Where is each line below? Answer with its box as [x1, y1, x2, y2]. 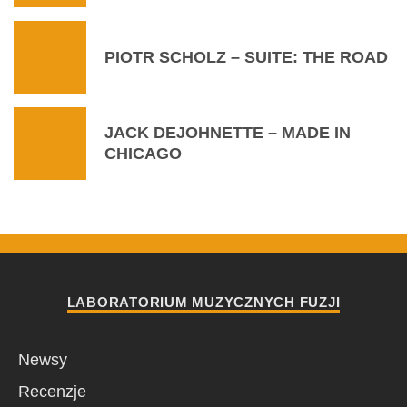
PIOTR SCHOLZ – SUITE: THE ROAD [104, 47, 388, 66]
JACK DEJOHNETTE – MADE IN [104, 124, 351, 143]
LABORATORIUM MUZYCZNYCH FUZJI [66, 294, 341, 311]
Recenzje [18, 382, 86, 402]
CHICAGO [104, 144, 182, 164]
